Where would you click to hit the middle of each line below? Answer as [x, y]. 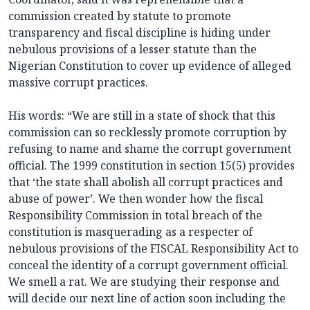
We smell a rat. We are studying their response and [144, 282]
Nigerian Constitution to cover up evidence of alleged [150, 66]
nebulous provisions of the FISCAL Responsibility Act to [153, 249]
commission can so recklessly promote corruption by [147, 133]
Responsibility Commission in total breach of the [135, 216]
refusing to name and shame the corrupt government [150, 149]
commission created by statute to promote [120, 16]
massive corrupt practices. [78, 83]
